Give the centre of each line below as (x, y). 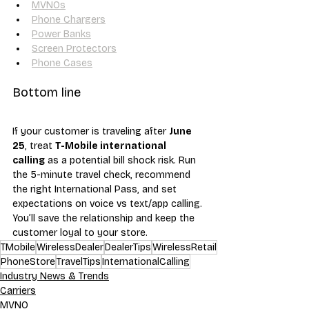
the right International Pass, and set (96, 189)
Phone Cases (62, 63)
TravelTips (79, 261)
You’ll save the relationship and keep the (105, 218)
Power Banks (61, 34)
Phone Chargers (69, 19)
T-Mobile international (112, 146)
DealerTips (128, 247)
